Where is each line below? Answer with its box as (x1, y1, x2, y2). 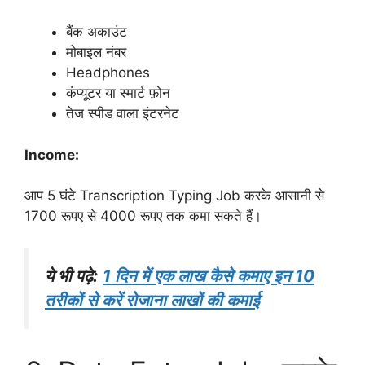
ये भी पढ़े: (45, 265, 98, 286)
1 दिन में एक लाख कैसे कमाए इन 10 (103, 265, 314, 286)
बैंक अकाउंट (66, 24, 127, 41)
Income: (24, 146, 79, 163)
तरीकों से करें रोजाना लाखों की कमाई (45, 289, 259, 310)
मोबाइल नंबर (66, 44, 126, 61)
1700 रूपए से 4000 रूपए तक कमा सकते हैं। (24, 208, 262, 225)
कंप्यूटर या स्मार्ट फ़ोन (66, 85, 170, 102)
